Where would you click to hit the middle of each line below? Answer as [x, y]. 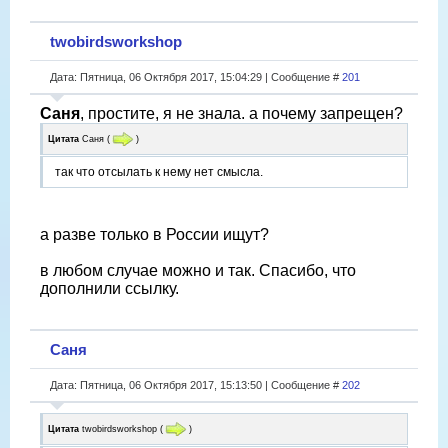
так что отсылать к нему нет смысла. [159, 172]
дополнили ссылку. [109, 289]
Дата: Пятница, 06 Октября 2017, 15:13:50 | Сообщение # [196, 384]
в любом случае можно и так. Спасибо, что [198, 271]
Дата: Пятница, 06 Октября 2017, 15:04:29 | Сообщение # [196, 76]
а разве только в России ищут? [154, 235]
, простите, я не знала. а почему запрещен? [241, 113]
